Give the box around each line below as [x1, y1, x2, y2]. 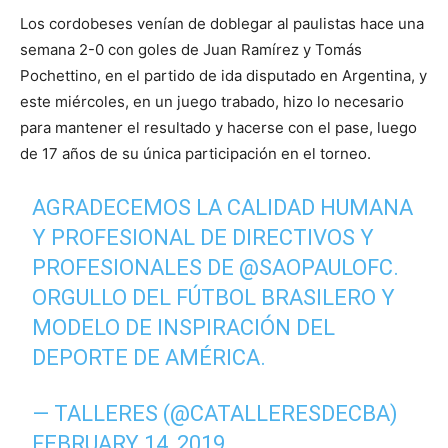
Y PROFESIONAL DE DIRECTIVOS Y [32, 225, 375, 250]
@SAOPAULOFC [239, 255, 394, 280]
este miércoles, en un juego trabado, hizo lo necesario [20, 92, 404, 111]
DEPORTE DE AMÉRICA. [32, 345, 267, 370]
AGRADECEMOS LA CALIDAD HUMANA [32, 195, 414, 220]
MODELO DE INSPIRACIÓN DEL [32, 315, 336, 340]
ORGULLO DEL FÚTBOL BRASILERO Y [32, 285, 396, 310]
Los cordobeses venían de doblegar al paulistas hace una [20, 14, 424, 33]
